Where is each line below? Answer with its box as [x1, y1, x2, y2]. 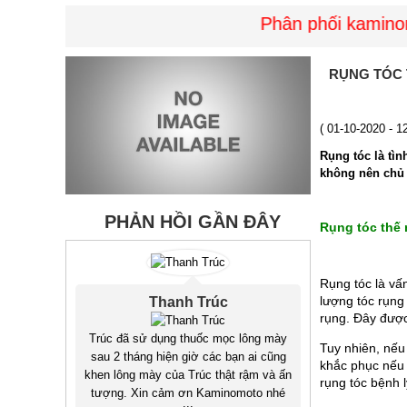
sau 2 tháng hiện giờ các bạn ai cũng [90, 350, 286, 364]
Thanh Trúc [148, 294, 228, 311]
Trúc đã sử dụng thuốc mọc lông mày [89, 332, 287, 346]
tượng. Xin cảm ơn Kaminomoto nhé [91, 386, 285, 401]
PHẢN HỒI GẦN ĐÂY [104, 212, 281, 233]
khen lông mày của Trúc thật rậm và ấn [84, 368, 292, 382]
